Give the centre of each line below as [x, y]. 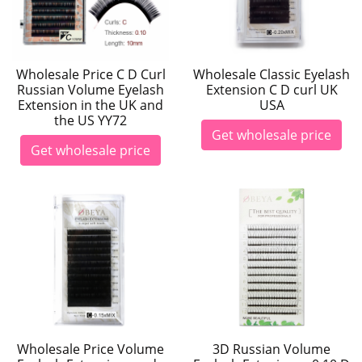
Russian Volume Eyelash [90, 90]
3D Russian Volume [271, 349]
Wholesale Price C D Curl [90, 74]
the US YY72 [90, 120]
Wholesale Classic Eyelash [271, 74]
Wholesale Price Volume [90, 349]
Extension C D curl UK [271, 90]
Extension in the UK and [90, 105]
